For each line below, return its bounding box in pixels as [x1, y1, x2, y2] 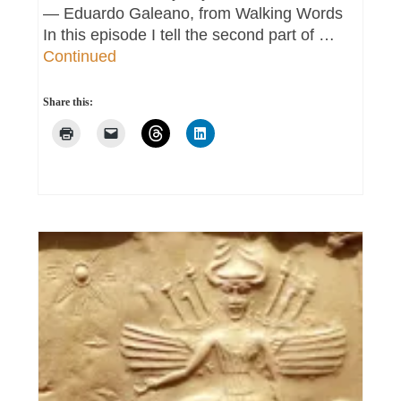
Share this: [43, 96, 94, 109]
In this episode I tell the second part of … [43, 26, 336, 45]
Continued [43, 47, 117, 66]
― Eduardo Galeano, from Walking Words [43, 4, 348, 23]
